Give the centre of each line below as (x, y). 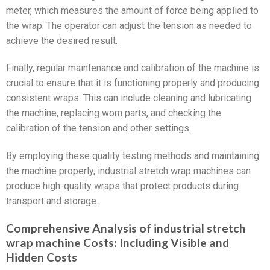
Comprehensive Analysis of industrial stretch (126, 228)
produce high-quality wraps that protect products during (122, 186)
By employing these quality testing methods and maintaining (133, 156)
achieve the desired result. (62, 40)
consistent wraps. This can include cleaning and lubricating (129, 98)
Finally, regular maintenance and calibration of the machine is (133, 68)
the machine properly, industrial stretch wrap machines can (128, 171)
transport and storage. (52, 201)
